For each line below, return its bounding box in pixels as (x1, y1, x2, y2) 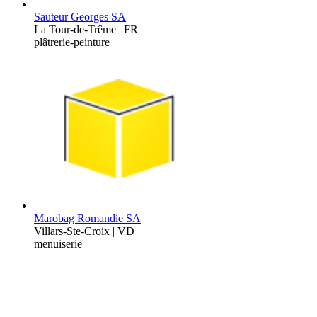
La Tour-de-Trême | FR (34, 23, 138, 35)
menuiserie (34, 237, 82, 250)
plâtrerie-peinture (34, 35, 110, 48)
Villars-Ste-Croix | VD (34, 224, 134, 237)
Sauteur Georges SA (34, 10, 126, 23)
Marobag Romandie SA (34, 212, 141, 224)
